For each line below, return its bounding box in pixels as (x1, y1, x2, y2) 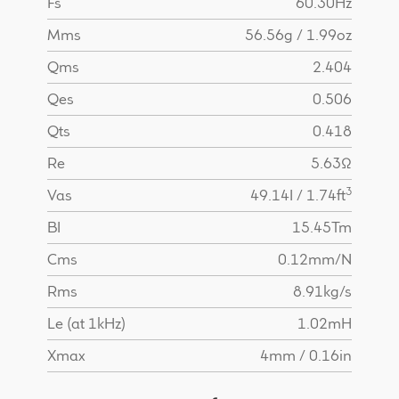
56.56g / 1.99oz (245, 25, 353, 45)
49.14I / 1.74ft (250, 185, 346, 206)
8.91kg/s (293, 281, 353, 302)
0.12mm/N (278, 249, 353, 270)
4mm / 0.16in (260, 346, 353, 366)
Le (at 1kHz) (46, 313, 126, 334)
